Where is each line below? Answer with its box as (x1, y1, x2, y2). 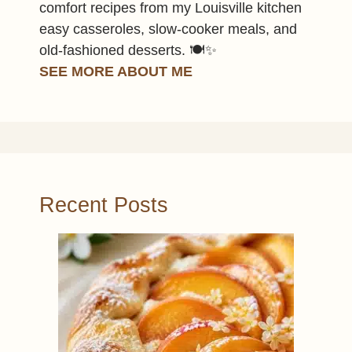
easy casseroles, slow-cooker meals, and (39, 20, 297, 37)
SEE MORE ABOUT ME (39, 63, 192, 79)
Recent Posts (39, 192, 168, 217)
